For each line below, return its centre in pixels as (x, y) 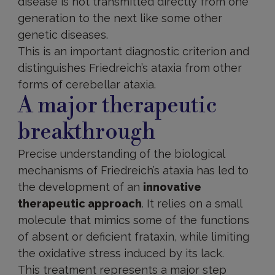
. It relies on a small (192, 203)
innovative (172, 187)
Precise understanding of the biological (121, 154)
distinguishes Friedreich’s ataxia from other (130, 68)
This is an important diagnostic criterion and (133, 51)
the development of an (80, 187)
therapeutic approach (79, 203)
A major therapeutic (117, 106)
